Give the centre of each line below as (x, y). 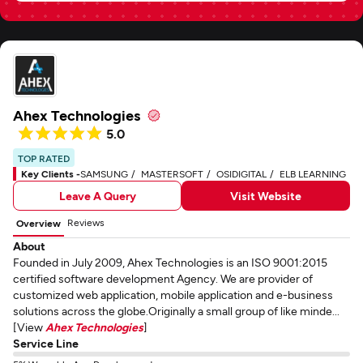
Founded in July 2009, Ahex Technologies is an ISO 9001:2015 (170, 262)
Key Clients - (51, 173)
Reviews (86, 222)
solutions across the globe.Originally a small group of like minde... (176, 311)
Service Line (46, 343)
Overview (38, 223)
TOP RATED (44, 158)
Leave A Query (97, 195)
